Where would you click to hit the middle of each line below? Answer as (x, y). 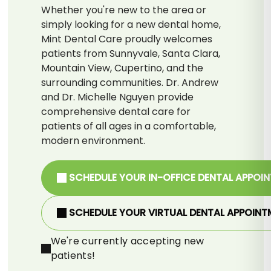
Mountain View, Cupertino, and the (122, 68)
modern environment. (93, 140)
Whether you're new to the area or (123, 10)
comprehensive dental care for (116, 111)
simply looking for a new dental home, (131, 24)
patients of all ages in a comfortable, (128, 126)
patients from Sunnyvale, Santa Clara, (130, 53)
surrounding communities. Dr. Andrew (129, 82)
